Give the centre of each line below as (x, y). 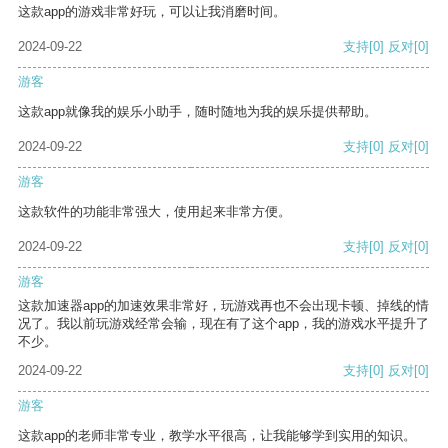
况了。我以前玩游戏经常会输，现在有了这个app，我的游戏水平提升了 (223, 324)
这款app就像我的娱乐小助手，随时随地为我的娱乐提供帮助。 (197, 112)
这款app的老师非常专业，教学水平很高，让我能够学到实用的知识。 (217, 436)
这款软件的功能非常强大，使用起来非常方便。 (154, 212)
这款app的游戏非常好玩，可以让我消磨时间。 (152, 12)
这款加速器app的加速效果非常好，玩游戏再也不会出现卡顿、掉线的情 (223, 306)
